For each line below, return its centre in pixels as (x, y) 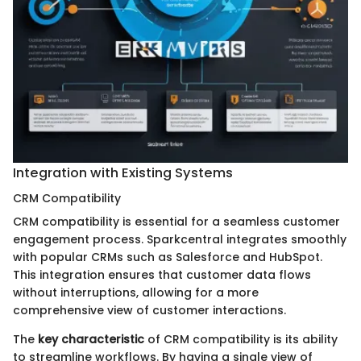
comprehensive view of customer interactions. (149, 311)
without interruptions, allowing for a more (136, 293)
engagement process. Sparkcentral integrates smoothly (180, 240)
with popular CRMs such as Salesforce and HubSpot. (168, 257)
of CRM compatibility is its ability (241, 340)
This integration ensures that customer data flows (162, 275)
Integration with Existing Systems (123, 172)
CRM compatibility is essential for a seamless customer (176, 222)
